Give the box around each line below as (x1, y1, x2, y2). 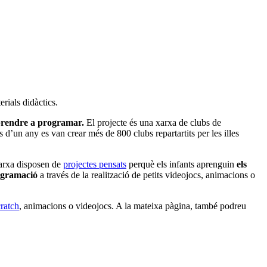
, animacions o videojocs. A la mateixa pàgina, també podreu (19, 201, 246, 212)
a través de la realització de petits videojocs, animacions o (38, 170, 255, 181)
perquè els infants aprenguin (126, 159, 237, 170)
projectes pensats (63, 159, 126, 170)
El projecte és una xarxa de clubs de (84, 117, 221, 128)
